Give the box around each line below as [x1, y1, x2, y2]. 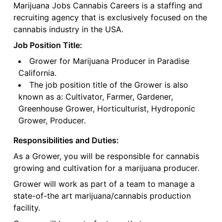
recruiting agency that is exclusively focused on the [13, 12, 207, 23]
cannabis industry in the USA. [13, 24, 123, 35]
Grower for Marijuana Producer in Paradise [29, 56, 189, 66]
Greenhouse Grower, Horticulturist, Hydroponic [18, 104, 195, 114]
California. [18, 68, 56, 78]
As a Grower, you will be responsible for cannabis [13, 151, 199, 162]
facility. [13, 203, 40, 213]
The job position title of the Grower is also [29, 80, 188, 90]
